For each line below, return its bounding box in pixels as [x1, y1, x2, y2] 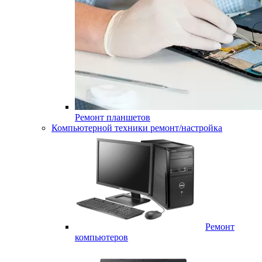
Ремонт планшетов [75, 112, 150, 122]
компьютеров [75, 232, 128, 242]
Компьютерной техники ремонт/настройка [51, 123, 222, 133]
